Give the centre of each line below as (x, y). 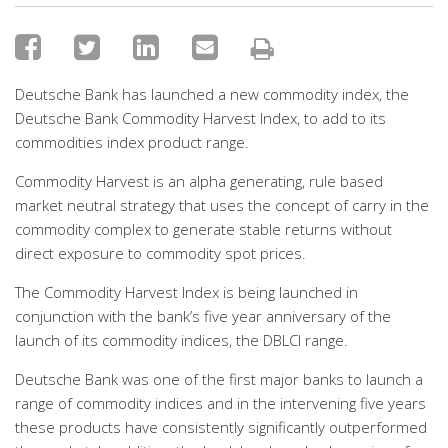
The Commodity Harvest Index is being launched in (186, 292)
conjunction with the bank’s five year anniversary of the (203, 316)
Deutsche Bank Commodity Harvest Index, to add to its (200, 118)
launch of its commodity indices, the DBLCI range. (181, 340)
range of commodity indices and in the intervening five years (220, 403)
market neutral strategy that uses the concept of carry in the (222, 205)
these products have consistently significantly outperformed (221, 427)
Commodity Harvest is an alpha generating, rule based (199, 181)
